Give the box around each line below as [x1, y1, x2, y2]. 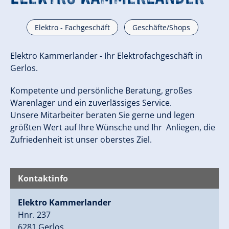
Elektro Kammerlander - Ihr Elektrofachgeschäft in [10, 50, 202, 61]
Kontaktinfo [18, 172, 68, 184]
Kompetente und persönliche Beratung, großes [10, 84, 192, 96]
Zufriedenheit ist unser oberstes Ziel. [10, 133, 152, 145]
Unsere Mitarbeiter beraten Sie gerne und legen [10, 109, 195, 121]
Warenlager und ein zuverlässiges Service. [10, 97, 172, 108]
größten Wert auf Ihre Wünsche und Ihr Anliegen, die [10, 121, 215, 133]
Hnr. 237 [18, 209, 51, 220]
